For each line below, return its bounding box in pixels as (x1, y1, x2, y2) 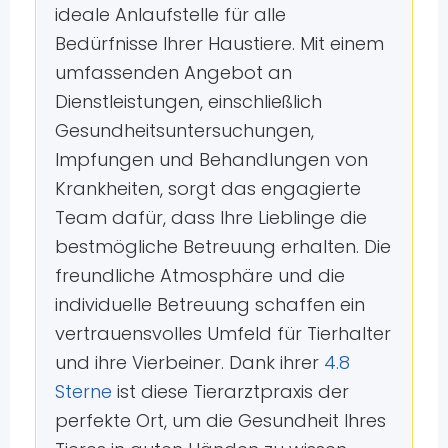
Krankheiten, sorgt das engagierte (54, 176, 361, 202)
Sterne (54, 379, 112, 405)
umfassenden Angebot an (54, 60, 292, 86)
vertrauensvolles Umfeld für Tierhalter (54, 321, 391, 347)
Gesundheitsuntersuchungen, (54, 118, 314, 144)
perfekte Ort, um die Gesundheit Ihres (54, 408, 386, 434)
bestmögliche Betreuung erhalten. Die (54, 234, 391, 260)
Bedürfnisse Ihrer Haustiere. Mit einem (54, 31, 384, 57)
